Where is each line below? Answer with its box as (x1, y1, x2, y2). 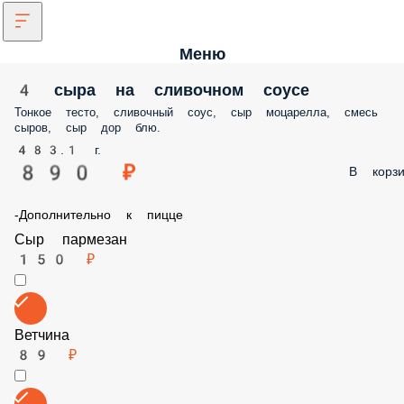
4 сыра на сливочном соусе (14, 78, 252, 100)
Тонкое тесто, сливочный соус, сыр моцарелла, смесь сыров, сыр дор (14, 104, 402, 120)
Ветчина (30, 361, 84, 379)
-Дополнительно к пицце (14, 207, 170, 224)
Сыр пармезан (30, 243, 122, 262)
